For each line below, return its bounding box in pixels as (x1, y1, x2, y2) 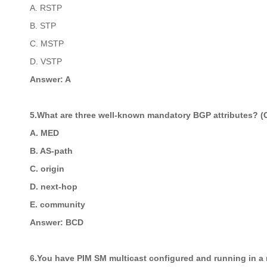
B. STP (30, 21, 56, 30)
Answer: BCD (30, 218, 83, 227)
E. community (30, 200, 85, 209)
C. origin (30, 164, 64, 173)
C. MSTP (30, 39, 64, 48)
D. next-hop (30, 182, 77, 191)
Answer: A (30, 74, 71, 84)
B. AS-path (30, 146, 73, 156)
